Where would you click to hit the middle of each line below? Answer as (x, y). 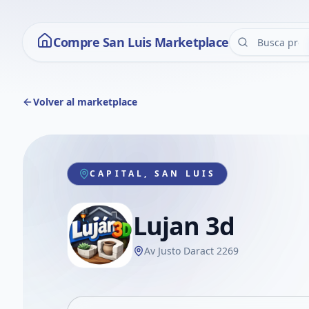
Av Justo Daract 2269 (191, 251)
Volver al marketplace (85, 102)
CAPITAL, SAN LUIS (153, 173)
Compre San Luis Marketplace (141, 42)
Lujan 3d (184, 226)
